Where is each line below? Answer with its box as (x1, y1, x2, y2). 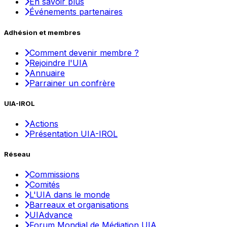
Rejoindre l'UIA (29, 57, 88, 68)
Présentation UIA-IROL (29, 129, 118, 139)
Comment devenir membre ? (29, 47, 139, 58)
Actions (29, 119, 58, 129)
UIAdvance (29, 210, 72, 220)
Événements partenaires (29, 7, 123, 17)
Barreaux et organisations (29, 200, 129, 210)
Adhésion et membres (4, 28, 81, 36)
